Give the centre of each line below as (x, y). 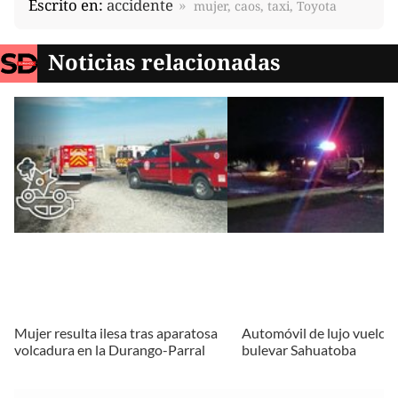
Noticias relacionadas (165, 62)
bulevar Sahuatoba (299, 350)
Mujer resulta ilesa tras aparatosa (116, 333)
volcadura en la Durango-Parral (110, 350)
